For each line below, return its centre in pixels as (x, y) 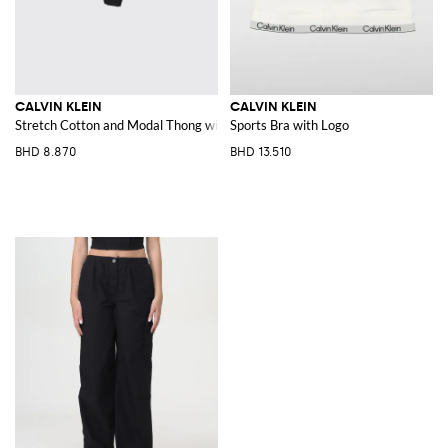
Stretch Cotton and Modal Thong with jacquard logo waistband (193, 124)
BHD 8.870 (45, 151)
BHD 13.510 (260, 151)
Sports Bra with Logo (289, 124)
